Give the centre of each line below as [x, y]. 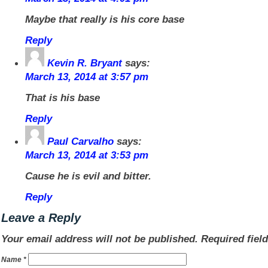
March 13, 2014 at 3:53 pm [87, 155]
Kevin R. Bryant [85, 63]
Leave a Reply [41, 218]
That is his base [63, 98]
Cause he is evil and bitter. [88, 176]
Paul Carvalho [80, 141]
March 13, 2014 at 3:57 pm [87, 77]
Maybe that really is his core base [105, 19]
